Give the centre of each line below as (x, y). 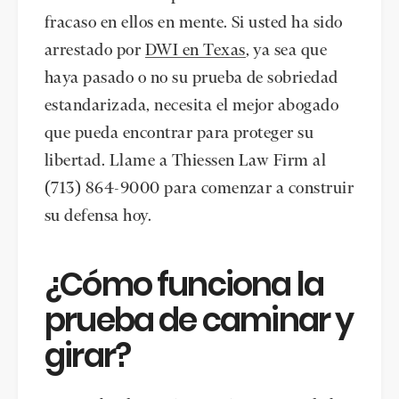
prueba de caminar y (199, 321)
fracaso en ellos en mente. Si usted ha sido (194, 23)
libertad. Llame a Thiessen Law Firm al (186, 161)
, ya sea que (286, 50)
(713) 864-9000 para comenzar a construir (199, 188)
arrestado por (95, 50)
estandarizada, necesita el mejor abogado (192, 106)
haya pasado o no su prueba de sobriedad (191, 78)
